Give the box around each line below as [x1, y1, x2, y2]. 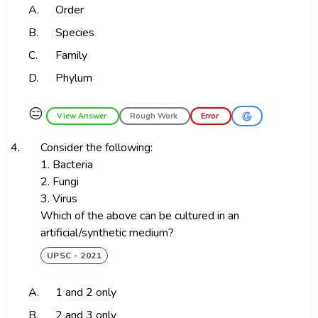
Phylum [55, 70, 92, 86]
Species [55, 25, 94, 40]
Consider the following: [40, 140, 153, 155]
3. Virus [40, 191, 77, 207]
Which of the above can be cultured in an [40, 208, 239, 224]
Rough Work [130, 111, 180, 121]
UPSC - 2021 [46, 250, 102, 261]
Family [55, 48, 87, 63]
